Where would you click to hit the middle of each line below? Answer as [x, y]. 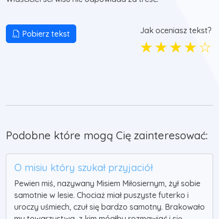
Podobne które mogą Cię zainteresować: [107, 135]
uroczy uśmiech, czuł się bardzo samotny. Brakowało [109, 207]
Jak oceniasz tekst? [176, 31]
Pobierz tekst [45, 34]
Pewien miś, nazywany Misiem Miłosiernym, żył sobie [107, 184]
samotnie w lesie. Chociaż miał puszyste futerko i [101, 195]
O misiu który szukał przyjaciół [84, 168]
